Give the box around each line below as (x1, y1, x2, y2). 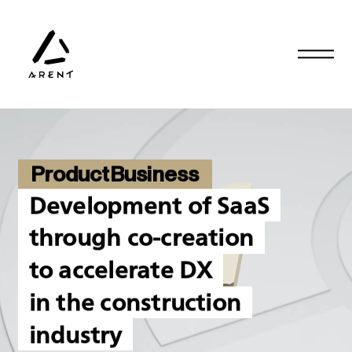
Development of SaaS (28, 195, 270, 216)
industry (28, 324, 123, 345)
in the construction (28, 292, 242, 313)
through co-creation (28, 227, 255, 248)
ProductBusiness (31, 163, 200, 188)
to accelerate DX (28, 260, 213, 280)
